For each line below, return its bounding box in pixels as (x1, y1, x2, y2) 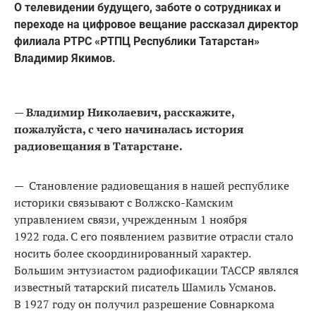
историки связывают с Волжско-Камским (14, 194, 233, 210)
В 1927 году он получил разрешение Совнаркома (14, 296, 274, 312)
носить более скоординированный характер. (14, 245, 250, 261)
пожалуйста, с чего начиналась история (14, 121, 243, 137)
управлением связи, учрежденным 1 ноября (14, 211, 247, 227)
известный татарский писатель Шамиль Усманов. (14, 279, 275, 295)
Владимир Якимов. (14, 51, 121, 65)
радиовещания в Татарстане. (14, 138, 183, 154)
